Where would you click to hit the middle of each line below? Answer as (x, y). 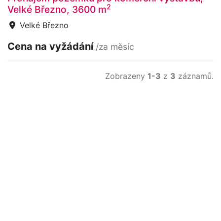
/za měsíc (115, 46)
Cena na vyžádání (52, 46)
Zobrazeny (126, 76)
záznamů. (195, 76)
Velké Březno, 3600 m (57, 9)
